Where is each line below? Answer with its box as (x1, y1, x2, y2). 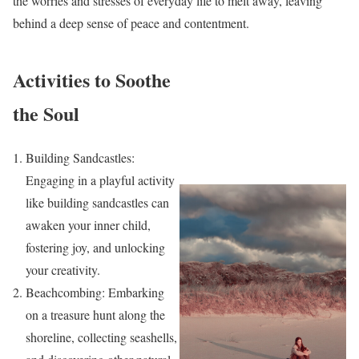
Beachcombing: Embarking (26, 284, 164, 301)
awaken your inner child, (26, 216, 151, 234)
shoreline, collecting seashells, (26, 329, 177, 346)
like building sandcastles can (26, 194, 169, 212)
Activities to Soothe (13, 66, 171, 95)
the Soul (13, 99, 79, 128)
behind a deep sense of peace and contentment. (13, 14, 249, 32)
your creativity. (26, 261, 100, 279)
